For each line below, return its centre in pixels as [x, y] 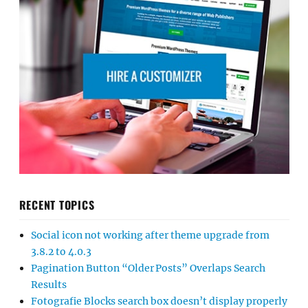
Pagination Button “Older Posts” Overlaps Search [148, 268]
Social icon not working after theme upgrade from [150, 235]
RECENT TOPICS [57, 205]
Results [49, 285]
